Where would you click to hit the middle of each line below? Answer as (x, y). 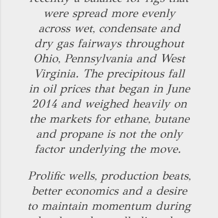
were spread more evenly (109, 13)
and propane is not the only (109, 134)
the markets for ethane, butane (109, 119)
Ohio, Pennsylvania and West (109, 58)
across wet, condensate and (109, 28)
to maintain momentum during (109, 206)
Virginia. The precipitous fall (109, 73)
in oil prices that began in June (109, 89)
